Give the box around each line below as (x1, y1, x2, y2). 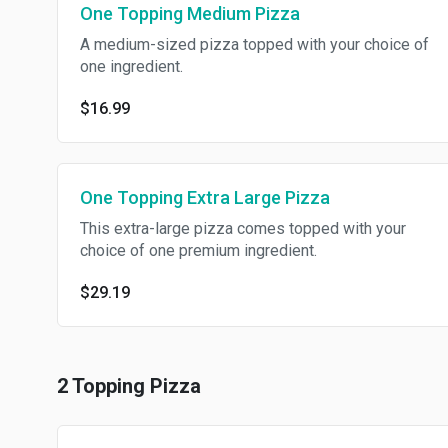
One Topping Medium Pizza (80, 3, 300, 24)
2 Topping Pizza (57, 374, 201, 398)
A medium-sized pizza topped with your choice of (80, 35, 429, 54)
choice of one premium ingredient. (80, 241, 317, 260)
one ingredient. (80, 57, 183, 76)
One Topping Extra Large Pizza (80, 187, 330, 208)
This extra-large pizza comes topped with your (80, 219, 406, 238)
